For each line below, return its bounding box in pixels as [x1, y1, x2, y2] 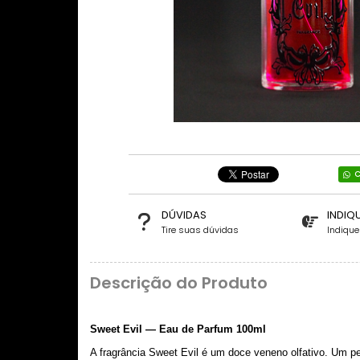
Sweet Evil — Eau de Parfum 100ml [90, 322, 269, 335]
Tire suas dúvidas [161, 223, 239, 236]
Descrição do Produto [90, 272, 268, 294]
